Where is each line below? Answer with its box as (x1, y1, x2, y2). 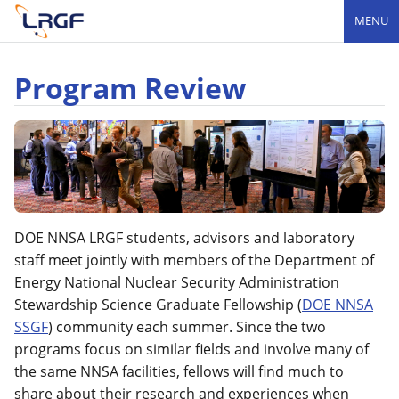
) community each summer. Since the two (48, 317, 326, 338)
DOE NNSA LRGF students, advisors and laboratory (14, 228, 354, 248)
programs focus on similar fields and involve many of (14, 339, 369, 360)
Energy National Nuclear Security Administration (14, 273, 339, 293)
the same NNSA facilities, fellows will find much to (14, 362, 344, 382)
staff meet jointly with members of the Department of (14, 250, 374, 271)
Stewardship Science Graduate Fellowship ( (14, 295, 302, 315)
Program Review (14, 68, 246, 108)
